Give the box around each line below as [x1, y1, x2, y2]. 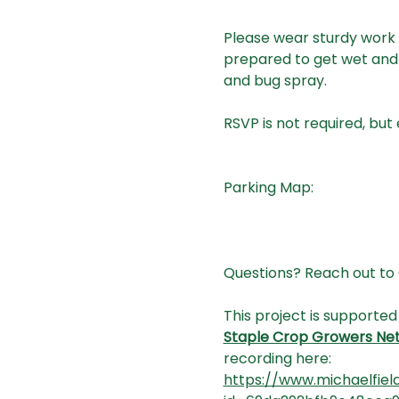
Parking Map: [223, 177, 313, 199]
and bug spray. [223, 70, 327, 92]
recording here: [223, 348, 331, 370]
